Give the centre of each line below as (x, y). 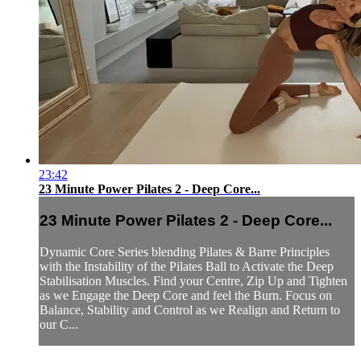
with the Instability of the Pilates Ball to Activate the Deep (187, 267)
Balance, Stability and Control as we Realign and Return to (190, 310)
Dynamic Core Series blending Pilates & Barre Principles (185, 252)
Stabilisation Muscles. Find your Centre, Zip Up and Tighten (193, 281)
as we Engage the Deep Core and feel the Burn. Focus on (186, 296)
